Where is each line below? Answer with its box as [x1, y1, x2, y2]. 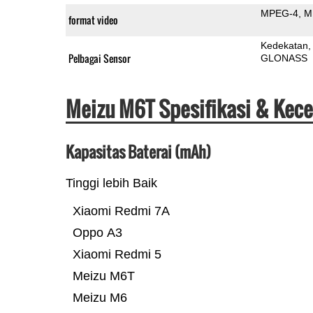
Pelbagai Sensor [68, 50, 131, 66]
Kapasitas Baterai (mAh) [65, 140, 211, 163]
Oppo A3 [72, 225, 122, 240]
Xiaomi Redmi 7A [72, 203, 170, 218]
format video [68, 12, 118, 27]
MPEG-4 [260, 7, 298, 19]
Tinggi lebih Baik [65, 175, 157, 190]
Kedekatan [260, 39, 308, 51]
